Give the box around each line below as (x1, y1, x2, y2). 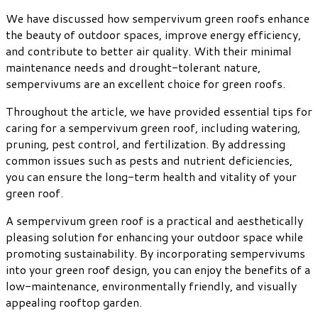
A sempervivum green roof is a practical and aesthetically (6, 212, 303, 229)
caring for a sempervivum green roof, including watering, (6, 119, 300, 136)
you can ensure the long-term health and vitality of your (6, 168, 297, 185)
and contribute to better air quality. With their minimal (6, 43, 292, 60)
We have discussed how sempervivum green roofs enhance (6, 10, 309, 27)
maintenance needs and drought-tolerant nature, (6, 59, 261, 76)
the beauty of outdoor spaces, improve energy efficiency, (6, 26, 301, 43)
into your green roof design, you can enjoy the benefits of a (6, 261, 310, 278)
